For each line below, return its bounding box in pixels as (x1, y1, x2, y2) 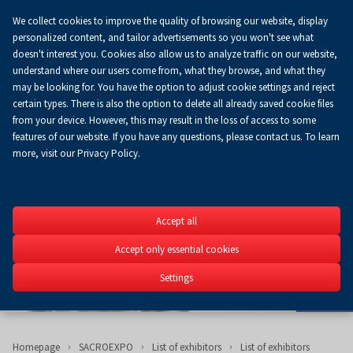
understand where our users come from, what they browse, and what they (13, 64, 325, 77)
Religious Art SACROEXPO (189, 261, 351, 281)
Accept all (156, 214, 197, 228)
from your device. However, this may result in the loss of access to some (13, 113, 316, 127)
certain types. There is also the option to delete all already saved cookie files (13, 97, 333, 110)
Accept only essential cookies (114, 242, 239, 256)
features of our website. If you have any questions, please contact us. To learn (13, 130, 340, 143)
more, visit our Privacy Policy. (13, 147, 140, 160)
